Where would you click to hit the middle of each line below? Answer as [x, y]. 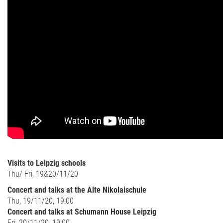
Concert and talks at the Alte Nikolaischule [77, 190]
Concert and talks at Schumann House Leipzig [82, 212]
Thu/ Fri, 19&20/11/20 [43, 174]
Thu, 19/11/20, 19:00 [41, 201]
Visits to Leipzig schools [47, 163]
